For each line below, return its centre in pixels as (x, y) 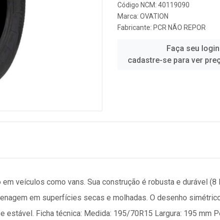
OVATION (154, 16)
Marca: (129, 16)
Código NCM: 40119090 (153, 5)
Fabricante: (135, 27)
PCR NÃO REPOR (179, 27)
